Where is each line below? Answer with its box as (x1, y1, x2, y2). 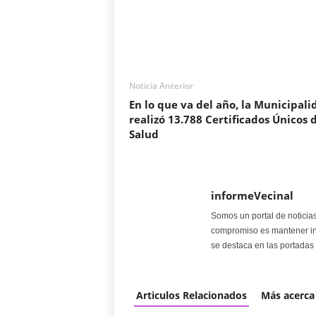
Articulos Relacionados (135, 288, 247, 302)
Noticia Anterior (128, 80, 193, 92)
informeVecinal (210, 188, 293, 202)
